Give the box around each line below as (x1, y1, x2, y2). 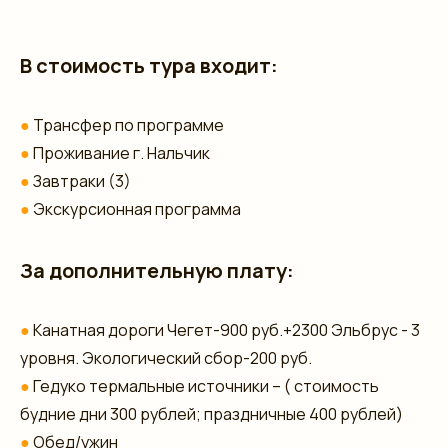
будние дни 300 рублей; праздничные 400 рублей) (20, 402, 403, 425)
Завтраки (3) (33, 169, 131, 192)
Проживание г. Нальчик (30, 141, 210, 164)
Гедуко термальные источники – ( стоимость (30, 374, 379, 397)
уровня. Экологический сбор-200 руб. (20, 346, 312, 369)
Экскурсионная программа (33, 197, 241, 220)
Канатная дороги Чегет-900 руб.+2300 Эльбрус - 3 (30, 318, 420, 341)
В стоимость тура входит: (20, 51, 278, 79)
